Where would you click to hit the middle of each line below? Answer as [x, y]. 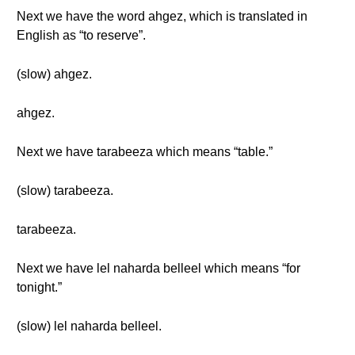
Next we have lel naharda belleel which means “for [158, 268]
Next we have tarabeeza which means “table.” [145, 152]
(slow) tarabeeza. [65, 191]
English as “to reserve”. [81, 35]
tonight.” [39, 287]
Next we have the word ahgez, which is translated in [162, 16]
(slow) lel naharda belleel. [89, 326]
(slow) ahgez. [54, 74]
